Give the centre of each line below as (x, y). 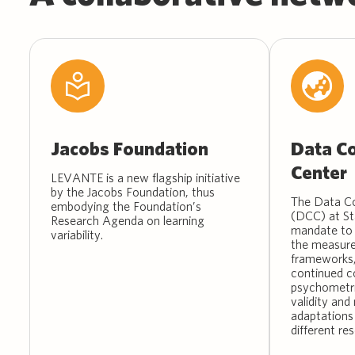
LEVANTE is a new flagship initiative (146, 177)
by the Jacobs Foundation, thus (133, 191)
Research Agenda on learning (128, 220)
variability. (77, 234)
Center (319, 172)
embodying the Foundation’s (126, 206)
